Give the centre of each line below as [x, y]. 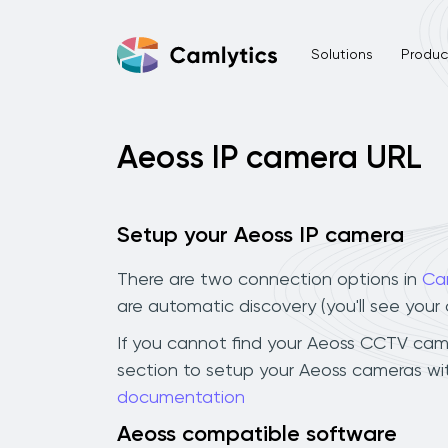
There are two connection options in [269, 279]
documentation [181, 397]
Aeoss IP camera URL [269, 159]
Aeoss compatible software [257, 434]
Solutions [341, 54]
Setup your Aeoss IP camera [260, 236]
